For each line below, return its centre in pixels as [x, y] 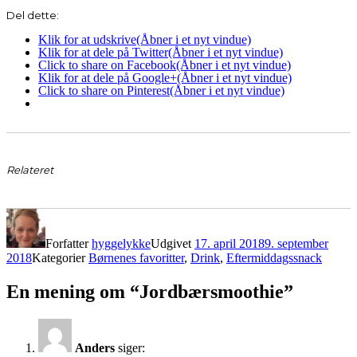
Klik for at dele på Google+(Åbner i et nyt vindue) [165, 77]
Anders [95, 347]
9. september [296, 243]
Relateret [30, 169]
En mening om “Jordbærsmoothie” [150, 291]
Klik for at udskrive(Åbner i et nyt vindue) [145, 39]
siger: [131, 347]
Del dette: [33, 15]
